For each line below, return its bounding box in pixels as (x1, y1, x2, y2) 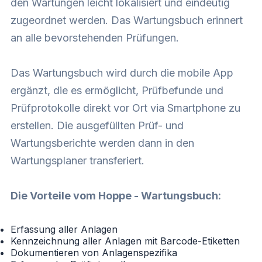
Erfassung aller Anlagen (11, 223, 118, 236)
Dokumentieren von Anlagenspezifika (11, 247, 177, 259)
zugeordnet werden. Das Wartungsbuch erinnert (11, 14, 243, 27)
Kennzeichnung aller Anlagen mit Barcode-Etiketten (11, 235, 240, 247)
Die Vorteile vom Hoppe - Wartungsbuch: (11, 189, 221, 202)
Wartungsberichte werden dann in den (11, 137, 194, 150)
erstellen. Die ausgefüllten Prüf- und (11, 119, 184, 132)
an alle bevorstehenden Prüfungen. (11, 32, 179, 44)
